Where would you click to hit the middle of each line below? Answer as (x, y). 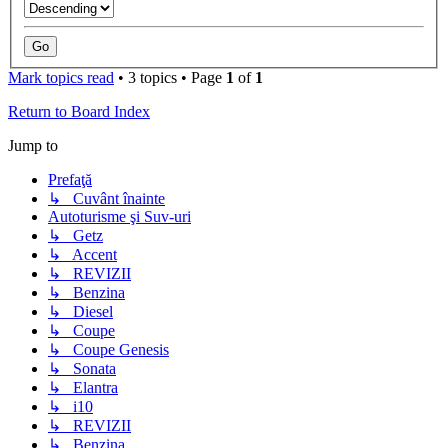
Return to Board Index (79, 112)
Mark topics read (61, 78)
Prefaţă (70, 180)
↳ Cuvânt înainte (106, 199)
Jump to (33, 146)
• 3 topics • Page (170, 78)
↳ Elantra (83, 388)
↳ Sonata (82, 369)
